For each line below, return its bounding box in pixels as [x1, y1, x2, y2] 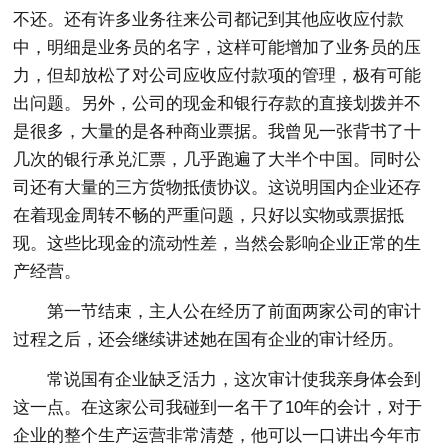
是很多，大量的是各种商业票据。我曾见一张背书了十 [13, 122, 422, 142]
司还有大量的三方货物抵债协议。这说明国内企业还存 [13, 178, 422, 198]
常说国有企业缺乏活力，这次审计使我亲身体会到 [47, 370, 422, 390]
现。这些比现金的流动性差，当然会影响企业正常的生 [13, 234, 422, 254]
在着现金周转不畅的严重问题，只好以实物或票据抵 [13, 206, 405, 226]
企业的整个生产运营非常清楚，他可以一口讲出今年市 [13, 426, 422, 446]
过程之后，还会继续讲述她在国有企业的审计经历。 [13, 330, 405, 350]
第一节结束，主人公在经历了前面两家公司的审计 [47, 302, 422, 322]
